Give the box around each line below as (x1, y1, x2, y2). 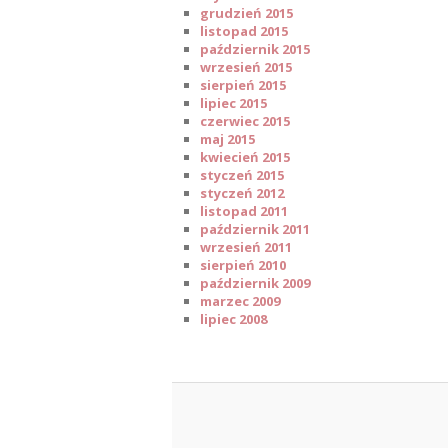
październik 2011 (200, 219, 310, 238)
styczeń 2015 (200, 165, 284, 184)
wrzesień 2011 (200, 237, 292, 256)
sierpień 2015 (200, 75, 286, 94)
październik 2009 (200, 273, 310, 292)
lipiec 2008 (200, 309, 267, 328)
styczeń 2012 (200, 183, 284, 202)
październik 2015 (200, 39, 310, 58)
